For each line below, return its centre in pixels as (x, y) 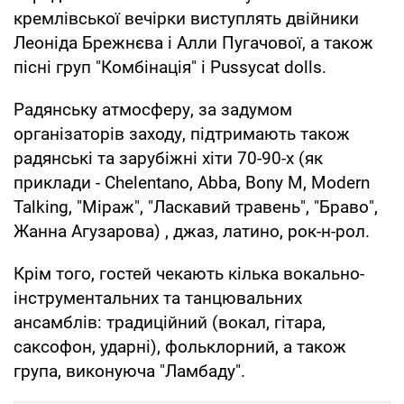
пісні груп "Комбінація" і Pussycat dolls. (170, 67)
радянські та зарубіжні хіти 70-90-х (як (168, 158)
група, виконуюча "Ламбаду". (129, 371)
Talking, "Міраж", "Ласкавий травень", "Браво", (196, 207)
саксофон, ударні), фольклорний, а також (180, 346)
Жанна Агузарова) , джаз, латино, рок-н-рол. (192, 231)
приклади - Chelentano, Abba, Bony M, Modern (192, 182)
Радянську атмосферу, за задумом (153, 109)
